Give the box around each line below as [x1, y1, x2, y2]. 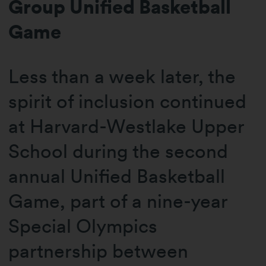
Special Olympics [8, 214, 158, 237]
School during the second [8, 139, 229, 163]
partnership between [8, 239, 189, 262]
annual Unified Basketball [8, 164, 226, 188]
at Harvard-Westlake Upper [8, 114, 245, 138]
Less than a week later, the [8, 64, 236, 88]
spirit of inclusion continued [8, 89, 247, 113]
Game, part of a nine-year [8, 189, 228, 213]
